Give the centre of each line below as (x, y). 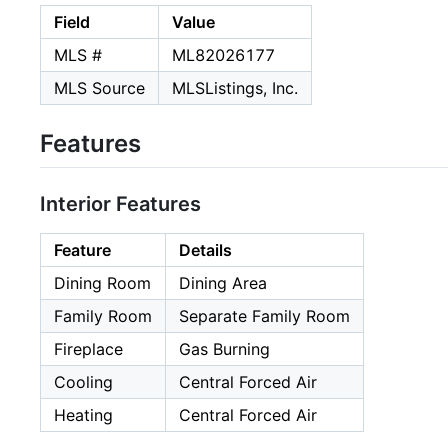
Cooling (83, 381)
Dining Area (223, 282)
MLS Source (99, 88)
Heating (83, 414)
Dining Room (102, 282)
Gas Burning (224, 348)
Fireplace (88, 348)
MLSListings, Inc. (235, 88)
